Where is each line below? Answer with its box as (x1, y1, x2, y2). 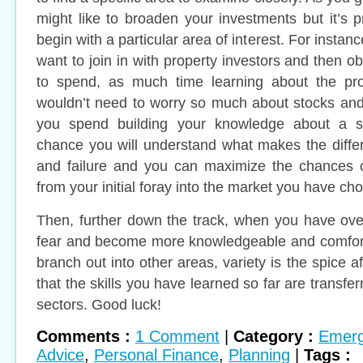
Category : (233, 327, 318, 345)
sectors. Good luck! (36, 296, 161, 313)
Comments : (36, 327, 135, 345)
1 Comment (135, 327, 220, 345)
